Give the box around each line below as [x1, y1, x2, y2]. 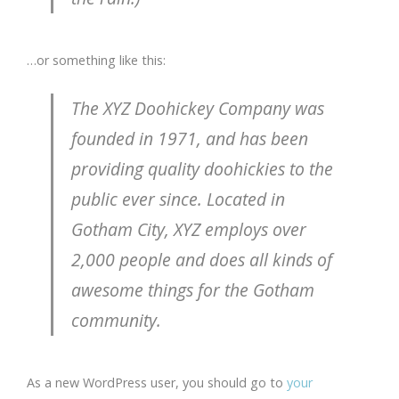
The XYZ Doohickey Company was [71, 96, 325, 120]
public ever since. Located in [71, 187, 286, 211]
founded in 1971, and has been [71, 126, 309, 151]
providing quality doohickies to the [71, 157, 334, 181]
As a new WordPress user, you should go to [27, 374, 287, 391]
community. [71, 308, 162, 332]
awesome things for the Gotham [71, 278, 315, 302]
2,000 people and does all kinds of [71, 248, 333, 272]
